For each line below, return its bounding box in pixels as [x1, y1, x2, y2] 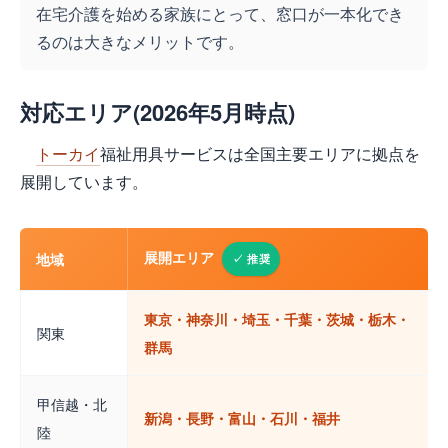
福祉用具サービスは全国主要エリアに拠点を [100, 142, 420, 166]
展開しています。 [20, 170, 148, 194]
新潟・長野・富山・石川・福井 [144, 408, 340, 429]
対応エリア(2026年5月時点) [20, 96, 295, 129]
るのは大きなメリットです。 [36, 30, 244, 54]
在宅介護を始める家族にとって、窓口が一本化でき [36, 2, 404, 26]
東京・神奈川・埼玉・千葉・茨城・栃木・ [144, 309, 410, 330]
